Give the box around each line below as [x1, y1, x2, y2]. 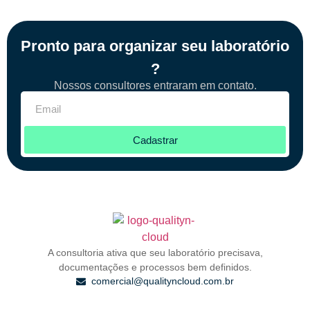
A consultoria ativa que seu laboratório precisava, [47, 247, 263, 258]
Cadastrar [132, 134, 178, 146]
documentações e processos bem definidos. [58, 262, 252, 273]
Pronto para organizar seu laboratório [21, 37, 289, 55]
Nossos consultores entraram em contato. [53, 80, 257, 91]
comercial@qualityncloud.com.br [91, 275, 235, 287]
